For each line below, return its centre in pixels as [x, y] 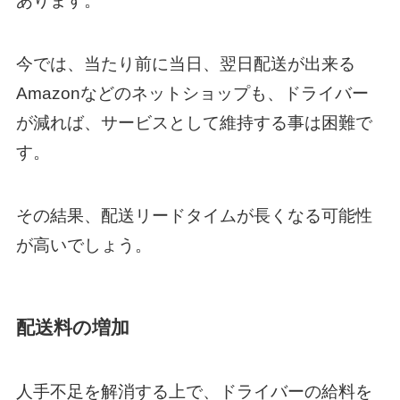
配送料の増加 [72, 327]
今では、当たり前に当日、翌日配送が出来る [185, 64]
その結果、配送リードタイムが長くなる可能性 [194, 215]
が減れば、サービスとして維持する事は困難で [194, 123]
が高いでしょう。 [83, 245]
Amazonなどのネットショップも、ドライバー [192, 94]
